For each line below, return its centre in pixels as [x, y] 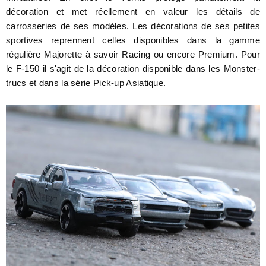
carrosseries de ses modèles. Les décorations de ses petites [133, 26]
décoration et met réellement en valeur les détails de [133, 12]
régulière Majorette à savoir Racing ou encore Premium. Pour [133, 54]
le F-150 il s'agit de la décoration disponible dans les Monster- [133, 69]
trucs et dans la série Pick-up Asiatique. [86, 83]
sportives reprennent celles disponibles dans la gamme [133, 40]
